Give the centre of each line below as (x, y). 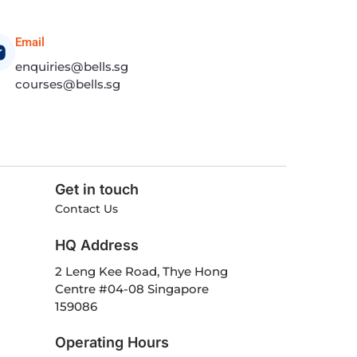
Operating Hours (112, 342)
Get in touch (96, 189)
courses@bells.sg (68, 84)
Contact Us (86, 208)
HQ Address (96, 245)
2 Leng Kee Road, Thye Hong (141, 271)
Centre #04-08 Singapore (131, 288)
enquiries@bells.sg (72, 66)
